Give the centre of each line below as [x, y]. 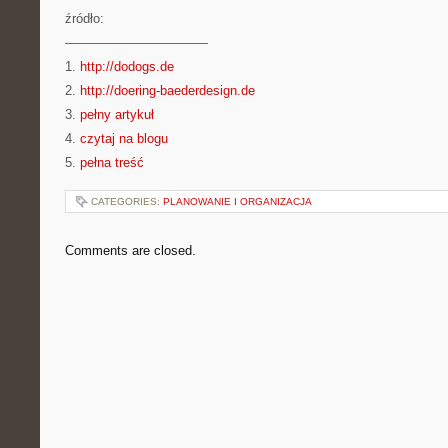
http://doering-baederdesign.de [167, 90]
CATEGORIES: [127, 201]
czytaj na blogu [124, 138]
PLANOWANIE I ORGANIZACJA [237, 201]
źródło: [84, 18]
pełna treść [112, 162]
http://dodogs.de [127, 66]
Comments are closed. [130, 250]
